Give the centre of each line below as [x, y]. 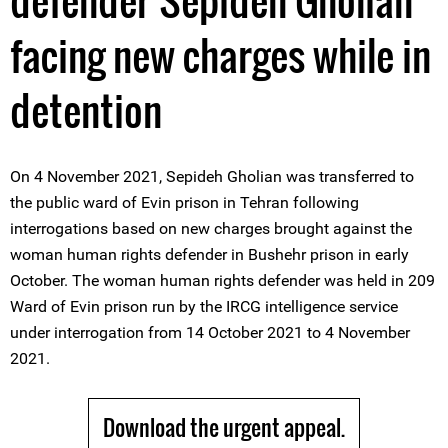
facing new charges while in [220, 55]
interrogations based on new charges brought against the [211, 228]
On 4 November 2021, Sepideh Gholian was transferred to [212, 176]
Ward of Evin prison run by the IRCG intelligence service [204, 306]
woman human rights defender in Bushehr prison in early [209, 254]
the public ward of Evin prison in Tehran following [184, 202]
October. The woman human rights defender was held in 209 [222, 280]
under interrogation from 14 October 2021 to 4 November [210, 332]
